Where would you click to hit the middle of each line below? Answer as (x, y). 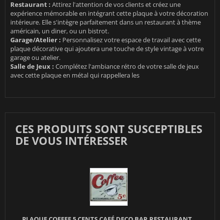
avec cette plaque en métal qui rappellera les (75, 75)
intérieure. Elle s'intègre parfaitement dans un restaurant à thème (106, 22)
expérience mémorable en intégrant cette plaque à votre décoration (109, 14)
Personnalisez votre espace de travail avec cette (131, 40)
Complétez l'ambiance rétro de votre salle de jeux (126, 67)
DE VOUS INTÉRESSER (71, 141)
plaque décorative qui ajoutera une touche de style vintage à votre (107, 49)
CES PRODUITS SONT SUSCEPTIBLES (109, 129)
